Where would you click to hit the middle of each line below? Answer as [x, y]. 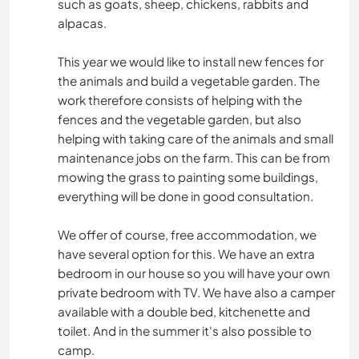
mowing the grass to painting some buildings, [188, 177]
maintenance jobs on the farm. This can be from [194, 158]
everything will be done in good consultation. [186, 196]
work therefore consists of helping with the [180, 100]
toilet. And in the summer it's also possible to [185, 331]
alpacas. [82, 23]
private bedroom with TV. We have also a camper [196, 292]
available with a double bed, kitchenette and [184, 312]
